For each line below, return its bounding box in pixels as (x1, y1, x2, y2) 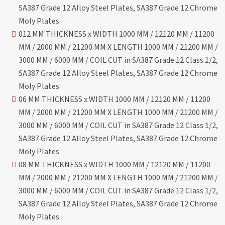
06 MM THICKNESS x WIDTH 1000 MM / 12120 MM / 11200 (19, 93, 211, 105)
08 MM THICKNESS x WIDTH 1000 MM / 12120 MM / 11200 (19, 159, 211, 170)
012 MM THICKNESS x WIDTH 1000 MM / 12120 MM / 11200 (19, 28, 215, 40)
